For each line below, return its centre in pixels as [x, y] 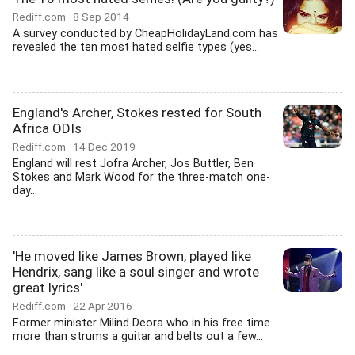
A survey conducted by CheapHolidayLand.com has [145, 34]
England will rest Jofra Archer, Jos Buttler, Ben [133, 164]
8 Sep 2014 [101, 17]
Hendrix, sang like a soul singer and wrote [136, 272]
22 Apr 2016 [103, 306]
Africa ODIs [47, 128]
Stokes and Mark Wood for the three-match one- [141, 177]
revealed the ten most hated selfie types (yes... [136, 47]
